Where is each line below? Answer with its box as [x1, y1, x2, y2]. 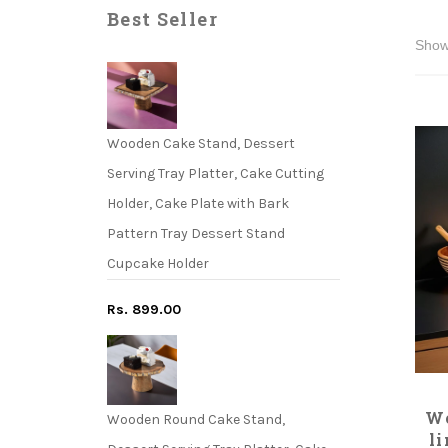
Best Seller [107, 7, 218, 31]
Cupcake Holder [107, 254, 209, 272]
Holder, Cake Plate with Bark [107, 194, 289, 212]
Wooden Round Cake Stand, [107, 410, 285, 428]
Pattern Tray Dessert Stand [107, 224, 285, 242]
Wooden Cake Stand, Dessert [107, 134, 295, 152]
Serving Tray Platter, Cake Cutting [107, 164, 324, 182]
